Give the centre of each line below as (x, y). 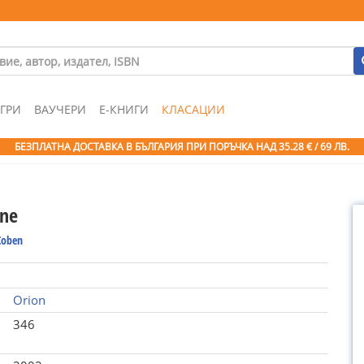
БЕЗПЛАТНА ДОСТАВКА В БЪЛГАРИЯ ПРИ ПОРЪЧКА (135, 147)
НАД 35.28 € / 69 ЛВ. (303, 147)
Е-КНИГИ (124, 109)
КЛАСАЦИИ (193, 109)
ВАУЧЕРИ (60, 109)
